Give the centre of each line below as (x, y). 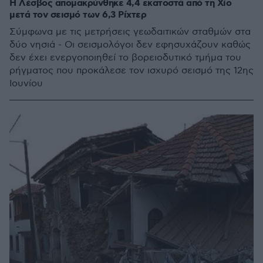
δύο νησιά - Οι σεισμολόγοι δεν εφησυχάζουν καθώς (130, 45)
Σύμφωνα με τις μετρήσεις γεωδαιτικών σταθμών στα (130, 32)
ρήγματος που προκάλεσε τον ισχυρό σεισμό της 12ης (131, 70)
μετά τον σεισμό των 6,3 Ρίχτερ (78, 15)
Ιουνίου (26, 83)
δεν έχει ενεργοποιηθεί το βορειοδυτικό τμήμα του (125, 58)
